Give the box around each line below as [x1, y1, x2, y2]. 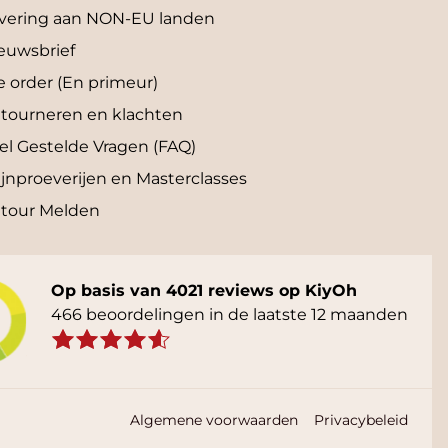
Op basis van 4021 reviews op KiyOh [51, 281, 357, 301]
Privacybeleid [314, 411, 408, 430]
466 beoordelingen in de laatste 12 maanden [51, 305, 408, 325]
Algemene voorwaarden [130, 411, 298, 430]
